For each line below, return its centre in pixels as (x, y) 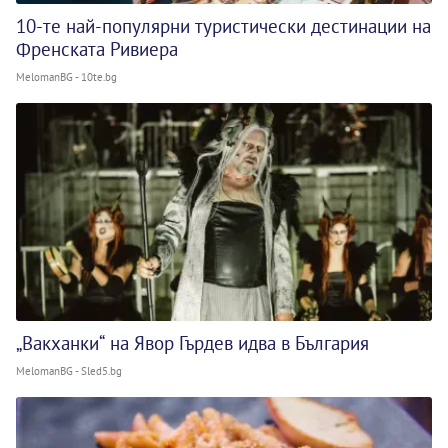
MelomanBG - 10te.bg (66, 77)
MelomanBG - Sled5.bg (69, 370)
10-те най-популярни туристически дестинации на (223, 26)
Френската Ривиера (97, 49)
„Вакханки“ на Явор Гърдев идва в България (192, 342)
